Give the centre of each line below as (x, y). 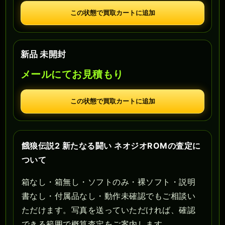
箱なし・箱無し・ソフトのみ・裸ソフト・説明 (109, 182)
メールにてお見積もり (72, 75)
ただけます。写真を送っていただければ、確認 (109, 210)
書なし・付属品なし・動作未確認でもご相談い (109, 196)
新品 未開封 (43, 54)
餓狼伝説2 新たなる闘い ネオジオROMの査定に (111, 146)
